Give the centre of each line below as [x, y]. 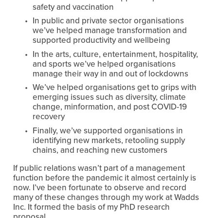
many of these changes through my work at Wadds [106, 197]
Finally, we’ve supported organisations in [108, 131]
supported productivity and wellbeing [101, 40]
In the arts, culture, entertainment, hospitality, [115, 54]
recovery [48, 117]
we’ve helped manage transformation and [109, 30]
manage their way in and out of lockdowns [110, 73]
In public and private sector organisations [108, 21]
